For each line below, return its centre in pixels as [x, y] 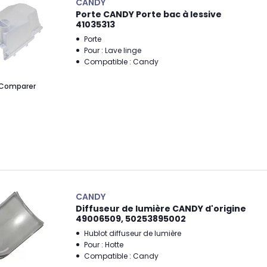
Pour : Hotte [104, 245]
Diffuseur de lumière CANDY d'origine [161, 209]
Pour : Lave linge [113, 50]
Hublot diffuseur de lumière [133, 233]
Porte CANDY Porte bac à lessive [149, 14]
